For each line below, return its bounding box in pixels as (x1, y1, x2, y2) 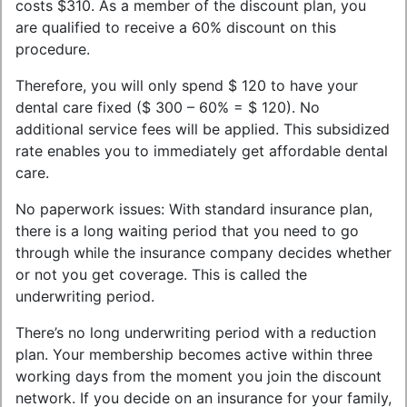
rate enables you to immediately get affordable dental (15, 142, 388, 160)
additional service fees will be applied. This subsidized (15, 120, 390, 138)
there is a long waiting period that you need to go (15, 222, 359, 240)
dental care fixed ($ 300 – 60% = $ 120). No (15, 98, 320, 116)
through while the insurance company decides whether (15, 243, 392, 262)
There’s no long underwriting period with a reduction (15, 323, 376, 342)
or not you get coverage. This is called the (15, 265, 307, 283)
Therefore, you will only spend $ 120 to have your (15, 76, 358, 94)
